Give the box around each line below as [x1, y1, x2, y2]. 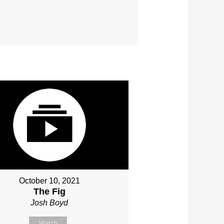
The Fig [33, 186, 65, 196]
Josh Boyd [30, 198, 68, 207]
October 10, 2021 [18, 176, 80, 185]
